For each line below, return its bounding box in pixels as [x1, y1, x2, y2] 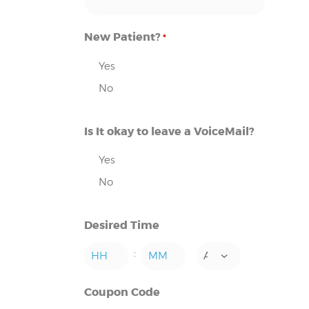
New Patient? [84, 29, 161, 44]
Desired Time [84, 217, 159, 232]
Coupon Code [84, 284, 160, 299]
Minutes [141, 275, 183, 288]
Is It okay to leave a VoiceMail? [84, 123, 255, 139]
